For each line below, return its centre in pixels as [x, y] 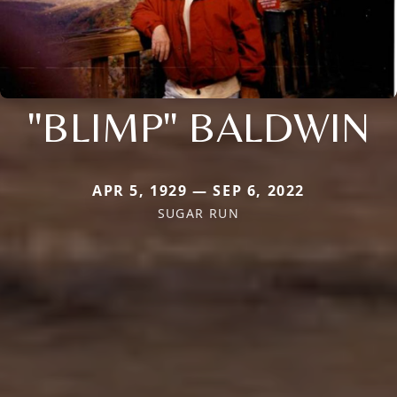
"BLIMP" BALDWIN [198, 127]
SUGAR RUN [198, 214]
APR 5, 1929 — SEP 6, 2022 [198, 191]
